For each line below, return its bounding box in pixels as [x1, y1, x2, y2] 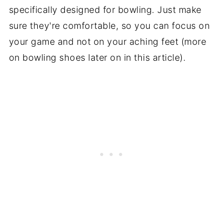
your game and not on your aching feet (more [8, 36, 207, 47]
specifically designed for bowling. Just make [8, 4, 202, 15]
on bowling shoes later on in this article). [8, 52, 186, 63]
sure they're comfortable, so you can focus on [8, 20, 210, 31]
